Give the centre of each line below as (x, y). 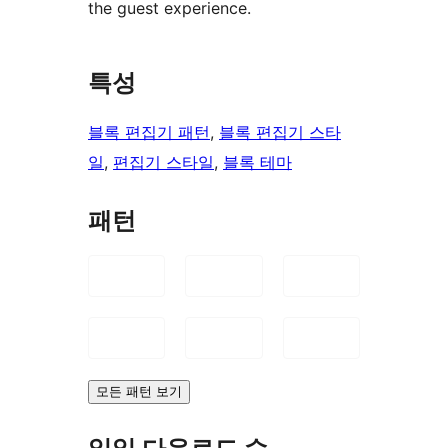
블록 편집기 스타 (280, 131)
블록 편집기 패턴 (149, 131)
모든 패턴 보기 (139, 391)
